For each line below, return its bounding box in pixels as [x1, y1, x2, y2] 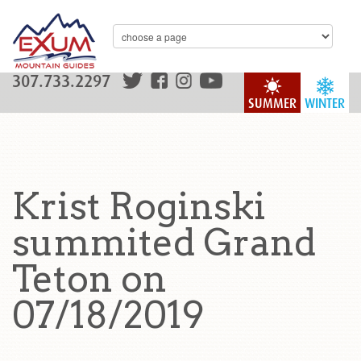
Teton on [12, 257, 167, 301]
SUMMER [248, 96, 297, 111]
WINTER [305, 96, 345, 111]
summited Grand [12, 221, 316, 264]
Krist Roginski [12, 185, 266, 228]
